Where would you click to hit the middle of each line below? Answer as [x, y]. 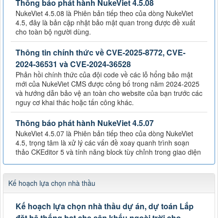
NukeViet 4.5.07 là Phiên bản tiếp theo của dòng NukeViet [104, 134]
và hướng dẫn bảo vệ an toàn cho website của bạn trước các [109, 93]
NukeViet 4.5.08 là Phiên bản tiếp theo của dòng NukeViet [104, 13]
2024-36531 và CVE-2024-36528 [73, 64]
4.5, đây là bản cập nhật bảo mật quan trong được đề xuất [105, 23]
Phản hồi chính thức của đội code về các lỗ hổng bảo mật [104, 75]
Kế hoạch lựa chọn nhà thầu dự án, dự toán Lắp [105, 206]
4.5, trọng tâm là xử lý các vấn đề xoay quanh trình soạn [102, 143]
